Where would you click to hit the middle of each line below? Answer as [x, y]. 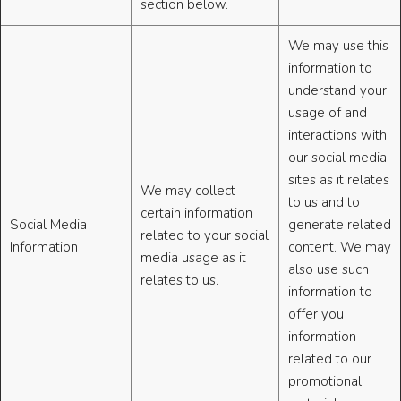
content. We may [340, 247]
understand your [337, 91]
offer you [316, 315]
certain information [196, 213]
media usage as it [193, 258]
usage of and [328, 113]
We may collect [188, 191]
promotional [325, 382]
